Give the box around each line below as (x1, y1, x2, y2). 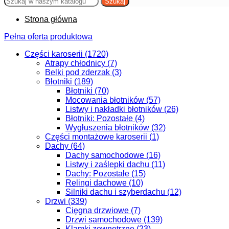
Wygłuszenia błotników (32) (65, 123, 166, 132)
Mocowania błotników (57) (65, 96, 161, 104)
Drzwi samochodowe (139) (65, 215, 163, 224)
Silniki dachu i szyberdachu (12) (65, 188, 181, 196)
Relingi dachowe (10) (65, 178, 143, 187)
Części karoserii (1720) (25, 50, 108, 58)
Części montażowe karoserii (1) (45, 132, 159, 141)
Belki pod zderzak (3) (45, 68, 122, 77)
